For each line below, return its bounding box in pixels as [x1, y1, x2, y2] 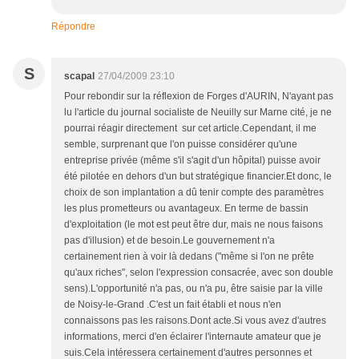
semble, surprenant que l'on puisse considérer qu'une [64, 139, 297, 151]
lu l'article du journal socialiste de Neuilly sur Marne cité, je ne [64, 107, 332, 119]
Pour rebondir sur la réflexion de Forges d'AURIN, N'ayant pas [64, 91, 333, 103]
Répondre [51, 21, 95, 33]
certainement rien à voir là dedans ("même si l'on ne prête [64, 251, 314, 263]
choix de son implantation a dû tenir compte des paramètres [64, 187, 324, 199]
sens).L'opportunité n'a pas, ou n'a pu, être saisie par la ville [64, 283, 323, 295]
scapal [64, 71, 95, 83]
